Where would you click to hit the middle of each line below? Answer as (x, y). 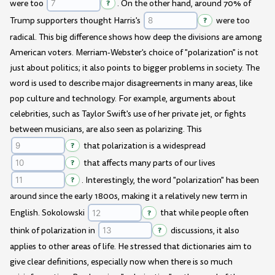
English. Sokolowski (48, 213)
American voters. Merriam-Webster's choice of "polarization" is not (134, 52)
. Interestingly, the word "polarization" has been (170, 180)
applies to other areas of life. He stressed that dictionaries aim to (131, 246)
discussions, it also (204, 230)
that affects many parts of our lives (148, 163)
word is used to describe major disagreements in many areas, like (131, 83)
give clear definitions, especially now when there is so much (121, 261)
